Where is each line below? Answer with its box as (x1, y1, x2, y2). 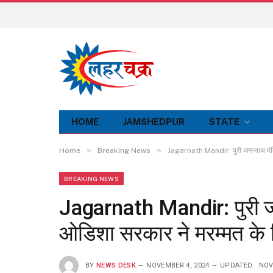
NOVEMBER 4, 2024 (146, 261, 210, 269)
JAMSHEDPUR (123, 116, 185, 127)
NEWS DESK (96, 261, 136, 269)
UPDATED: (219, 261, 255, 269)
